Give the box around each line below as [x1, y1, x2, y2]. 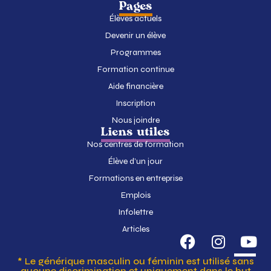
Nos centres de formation [87, 139, 184, 150]
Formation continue [97, 64, 174, 75]
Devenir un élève [105, 30, 166, 41]
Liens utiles [101, 126, 170, 140]
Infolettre [118, 207, 153, 218]
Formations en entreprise [88, 173, 183, 184]
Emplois [120, 190, 151, 201]
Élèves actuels [109, 13, 162, 24]
